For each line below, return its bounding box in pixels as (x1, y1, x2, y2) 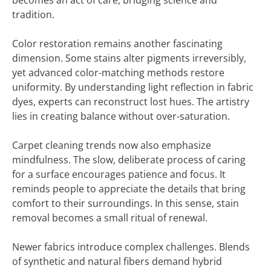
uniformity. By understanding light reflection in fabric (12, 80, 253, 94)
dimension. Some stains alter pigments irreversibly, (12, 51, 246, 65)
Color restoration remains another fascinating (12, 37, 223, 50)
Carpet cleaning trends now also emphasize (12, 139, 211, 152)
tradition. (12, 8, 54, 21)
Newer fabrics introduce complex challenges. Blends (12, 240, 250, 253)
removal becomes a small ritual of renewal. (12, 211, 207, 224)
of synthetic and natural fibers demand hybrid (12, 255, 222, 268)
